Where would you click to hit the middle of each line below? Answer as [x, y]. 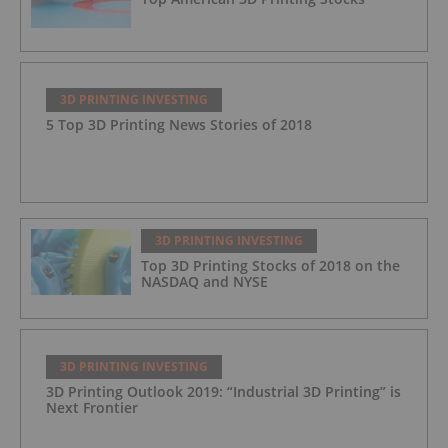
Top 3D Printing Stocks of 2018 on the [270, 265]
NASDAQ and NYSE [204, 281]
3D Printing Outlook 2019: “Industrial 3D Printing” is [223, 391]
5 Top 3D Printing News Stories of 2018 [179, 124]
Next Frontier [92, 407]
